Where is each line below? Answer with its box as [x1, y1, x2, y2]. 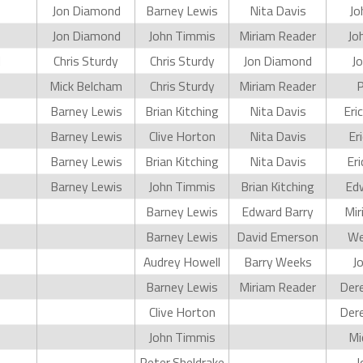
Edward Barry [241, 202, 314, 221]
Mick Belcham [49, 76, 122, 96]
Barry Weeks [243, 252, 312, 271]
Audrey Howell [143, 252, 220, 271]
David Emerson [237, 227, 318, 246]
